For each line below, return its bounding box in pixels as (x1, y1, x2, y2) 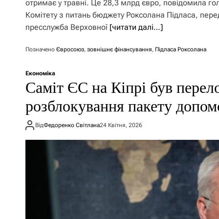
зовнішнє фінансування (87, 46, 152, 53)
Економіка (25, 70, 55, 77)
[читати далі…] (109, 22, 163, 32)
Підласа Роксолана (155, 46, 206, 53)
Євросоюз (56, 46, 84, 53)
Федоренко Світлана (44, 121, 100, 129)
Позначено (25, 46, 56, 53)
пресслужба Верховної (25, 22, 109, 32)
